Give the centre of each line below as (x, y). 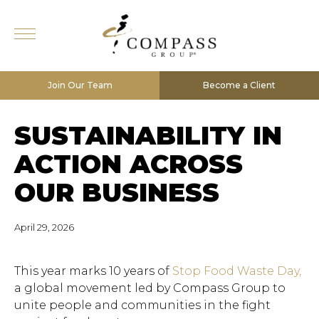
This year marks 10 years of (93, 271)
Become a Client (239, 85)
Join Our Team (80, 85)
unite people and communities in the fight (142, 305)
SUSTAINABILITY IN (148, 135)
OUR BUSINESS (117, 192)
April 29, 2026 (44, 227)
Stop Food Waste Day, (237, 271)
